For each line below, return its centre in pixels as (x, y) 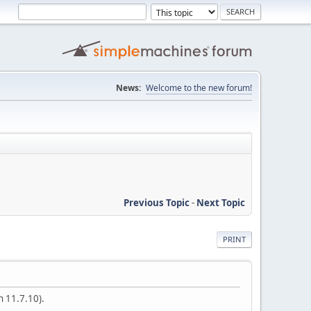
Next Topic (221, 202)
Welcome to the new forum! (199, 88)
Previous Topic (157, 202)
